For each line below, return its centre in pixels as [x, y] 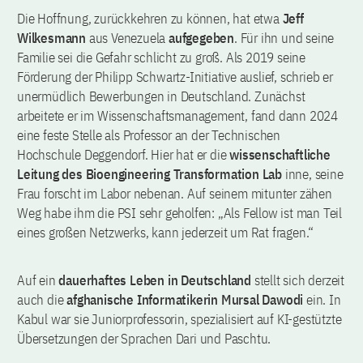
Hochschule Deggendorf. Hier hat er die [124, 154]
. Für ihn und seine [284, 38]
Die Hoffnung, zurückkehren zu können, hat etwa [150, 18]
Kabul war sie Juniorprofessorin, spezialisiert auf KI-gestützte [179, 319]
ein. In [322, 299]
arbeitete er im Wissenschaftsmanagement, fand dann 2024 [177, 115]
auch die [41, 299]
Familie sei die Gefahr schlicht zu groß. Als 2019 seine [161, 57]
